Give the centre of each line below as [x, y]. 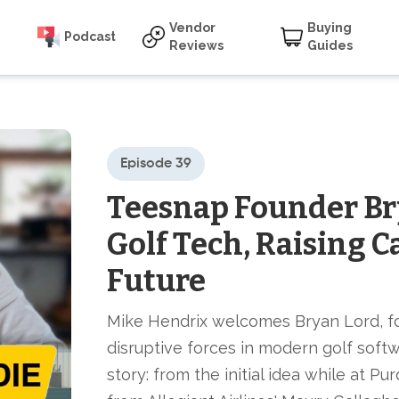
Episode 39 [156, 164]
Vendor [193, 27]
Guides [330, 45]
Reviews [197, 45]
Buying [330, 27]
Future [156, 281]
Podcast [90, 36]
